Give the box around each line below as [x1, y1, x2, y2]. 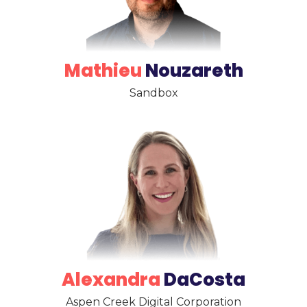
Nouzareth [141, 58, 243, 83]
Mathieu [64, 58, 142, 83]
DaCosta [160, 267, 245, 293]
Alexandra [62, 267, 160, 293]
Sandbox [129, 86, 178, 99]
